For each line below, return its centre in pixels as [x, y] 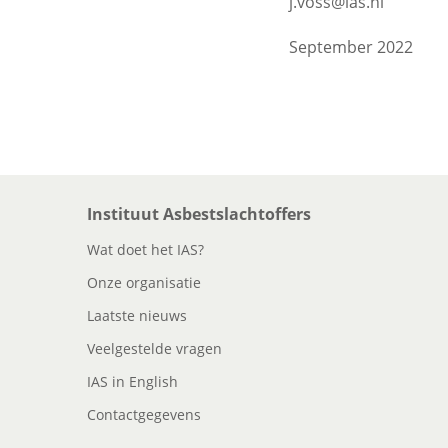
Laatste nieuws [137, 315]
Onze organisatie [144, 282]
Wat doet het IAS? [145, 249]
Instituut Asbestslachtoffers [199, 214]
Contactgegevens [144, 414]
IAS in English [132, 381]
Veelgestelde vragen [154, 348]
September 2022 [350, 47]
